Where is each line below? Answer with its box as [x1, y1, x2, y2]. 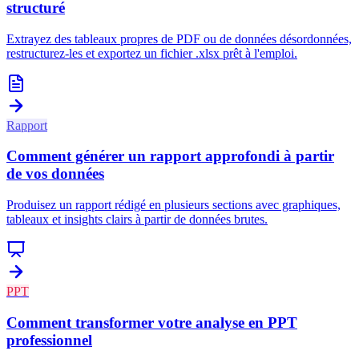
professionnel [6, 331, 92, 349]
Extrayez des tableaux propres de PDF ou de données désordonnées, [6, 31, 352, 46]
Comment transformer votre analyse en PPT [6, 313, 297, 331]
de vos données [6, 165, 104, 183]
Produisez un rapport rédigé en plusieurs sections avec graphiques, [6, 198, 341, 212]
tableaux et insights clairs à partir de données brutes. [6, 212, 268, 227]
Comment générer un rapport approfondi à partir [6, 147, 334, 165]
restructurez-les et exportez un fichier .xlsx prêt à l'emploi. [6, 46, 297, 60]
